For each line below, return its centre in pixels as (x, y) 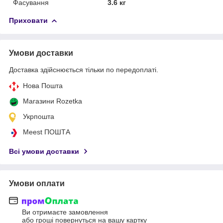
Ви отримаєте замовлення (65, 212)
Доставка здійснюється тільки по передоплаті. (84, 69)
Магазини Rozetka (53, 101)
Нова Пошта (43, 85)
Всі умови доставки (44, 151)
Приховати (28, 20)
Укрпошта (39, 116)
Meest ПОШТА (47, 132)
